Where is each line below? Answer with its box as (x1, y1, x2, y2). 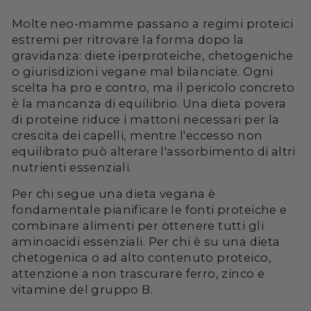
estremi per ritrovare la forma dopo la (12, 32, 244, 47)
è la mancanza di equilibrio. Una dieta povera (12, 96, 287, 110)
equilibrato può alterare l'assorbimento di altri (12, 144, 296, 158)
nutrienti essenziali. (12, 160, 132, 174)
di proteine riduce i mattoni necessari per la (12, 112, 280, 126)
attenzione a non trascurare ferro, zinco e (12, 266, 265, 280)
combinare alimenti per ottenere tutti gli (12, 218, 264, 233)
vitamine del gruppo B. (12, 282, 153, 296)
